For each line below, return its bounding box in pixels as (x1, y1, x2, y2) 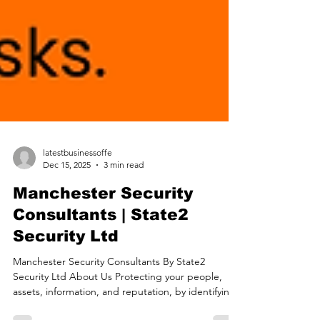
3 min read (104, 228, 144, 239)
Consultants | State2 (13, 274, 189, 292)
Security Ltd (13, 296, 119, 314)
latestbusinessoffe (43, 216, 112, 226)
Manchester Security (13, 253, 193, 271)
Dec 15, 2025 (43, 228, 91, 239)
